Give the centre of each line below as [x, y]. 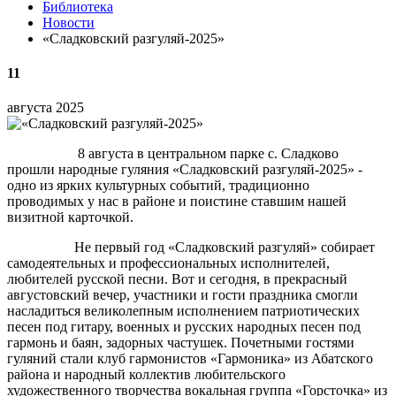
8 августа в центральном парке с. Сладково [173, 154]
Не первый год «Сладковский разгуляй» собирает [191, 247]
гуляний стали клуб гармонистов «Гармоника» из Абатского [190, 359]
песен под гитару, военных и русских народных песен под [184, 327]
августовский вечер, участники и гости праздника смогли [183, 295]
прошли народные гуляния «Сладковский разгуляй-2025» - [185, 170]
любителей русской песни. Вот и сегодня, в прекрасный [177, 279]
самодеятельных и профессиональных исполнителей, [168, 263]
